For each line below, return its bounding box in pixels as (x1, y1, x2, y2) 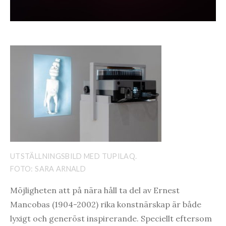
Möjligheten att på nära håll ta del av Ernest (10, 185, 180, 196)
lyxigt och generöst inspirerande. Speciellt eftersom (10, 213, 212, 224)
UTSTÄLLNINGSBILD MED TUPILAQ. (10, 152, 137, 161)
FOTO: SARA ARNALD (10, 164, 86, 174)
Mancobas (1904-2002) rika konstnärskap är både (10, 199, 201, 210)
